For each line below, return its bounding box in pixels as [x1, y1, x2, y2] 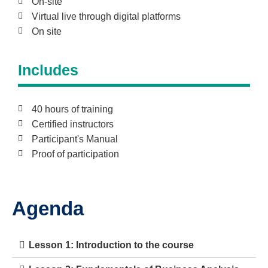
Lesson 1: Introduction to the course [29, 239, 194, 250]
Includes [18, 61, 78, 78]
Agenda [12, 197, 84, 220]
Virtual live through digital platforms [31, 11, 181, 22]
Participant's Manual [31, 133, 118, 144]
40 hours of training [31, 103, 113, 114]
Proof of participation [31, 148, 119, 159]
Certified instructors [31, 118, 114, 129]
